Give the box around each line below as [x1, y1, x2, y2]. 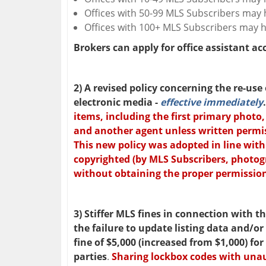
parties [74, 250, 107, 264]
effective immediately [160, 96, 263, 109]
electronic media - [74, 96, 160, 109]
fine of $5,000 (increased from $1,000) [74, 236, 248, 249]
